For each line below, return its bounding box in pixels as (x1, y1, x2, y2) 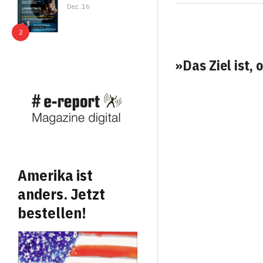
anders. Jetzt (18, 184, 105, 204)
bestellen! (18, 203, 86, 223)
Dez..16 (67, 2, 90, 11)
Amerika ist (18, 165, 93, 186)
